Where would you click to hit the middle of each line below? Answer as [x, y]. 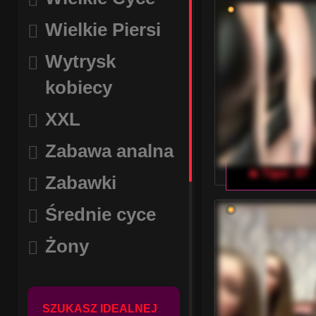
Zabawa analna [110, 151]
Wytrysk [81, 61]
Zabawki [81, 183]
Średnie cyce [101, 214]
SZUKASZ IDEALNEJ [100, 309]
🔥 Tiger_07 [278, 174]
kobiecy [79, 87]
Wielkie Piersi [103, 30]
